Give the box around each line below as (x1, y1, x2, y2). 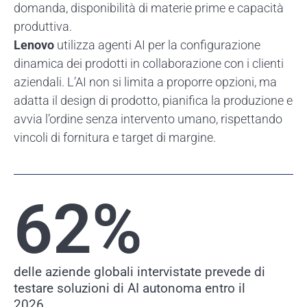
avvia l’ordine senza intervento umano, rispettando (14, 111, 282, 126)
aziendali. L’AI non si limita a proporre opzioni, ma (14, 74, 277, 89)
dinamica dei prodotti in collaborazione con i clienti (14, 56, 284, 71)
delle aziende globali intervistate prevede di (14, 263, 265, 280)
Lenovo (14, 37, 54, 52)
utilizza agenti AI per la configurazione (54, 37, 260, 52)
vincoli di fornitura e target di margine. (14, 130, 216, 145)
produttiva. (14, 19, 72, 34)
